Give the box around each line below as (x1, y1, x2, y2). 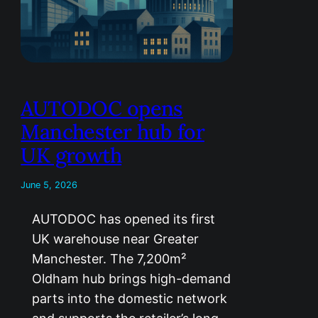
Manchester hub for (21, 118, 204, 145)
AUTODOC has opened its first (32, 211, 216, 226)
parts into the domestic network (32, 290, 228, 306)
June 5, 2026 (21, 179, 78, 190)
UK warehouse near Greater (32, 231, 199, 246)
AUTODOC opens (21, 94, 183, 121)
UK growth (21, 141, 122, 168)
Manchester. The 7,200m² (32, 251, 187, 266)
